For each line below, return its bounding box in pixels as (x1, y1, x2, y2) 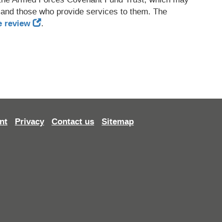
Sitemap (102, 117, 134, 126)
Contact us (52, 117, 94, 126)
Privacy (15, 117, 44, 126)
